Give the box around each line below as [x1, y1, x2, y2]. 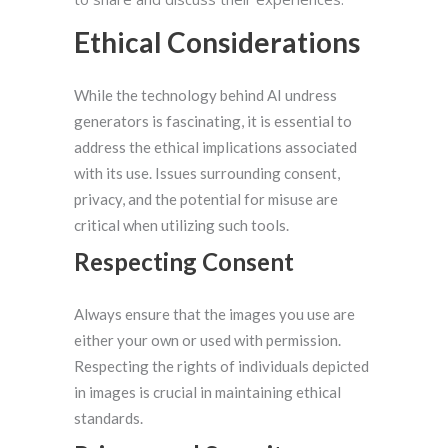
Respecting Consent [74, 247, 294, 277]
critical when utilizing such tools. [74, 216, 289, 235]
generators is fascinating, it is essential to [74, 112, 352, 131]
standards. [74, 409, 143, 428]
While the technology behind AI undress [74, 86, 337, 105]
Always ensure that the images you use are [74, 305, 355, 324]
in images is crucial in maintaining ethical [74, 383, 341, 402]
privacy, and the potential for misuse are [74, 190, 338, 209]
